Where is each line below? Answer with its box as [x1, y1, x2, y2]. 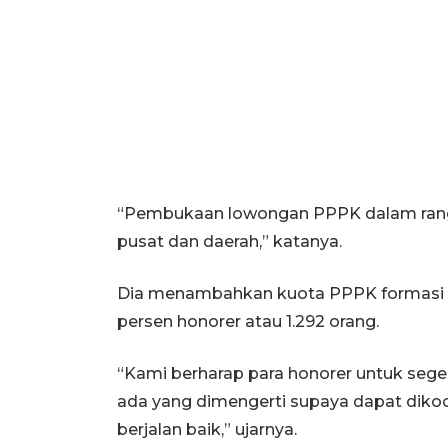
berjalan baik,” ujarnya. [117, 419, 297, 439]
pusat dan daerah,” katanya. [117, 231, 342, 251]
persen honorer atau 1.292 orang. [117, 311, 379, 331]
